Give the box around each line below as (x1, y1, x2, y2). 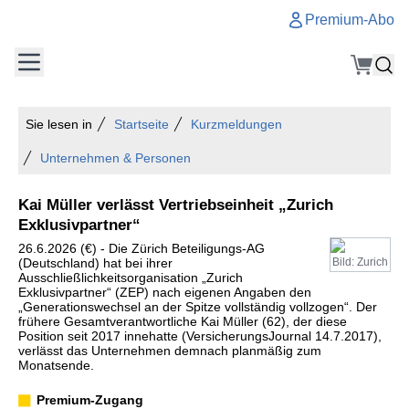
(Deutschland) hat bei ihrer (18, 256, 173, 270)
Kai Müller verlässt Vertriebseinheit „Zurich (18, 195, 333, 214)
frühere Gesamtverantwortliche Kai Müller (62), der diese (18, 314, 347, 329)
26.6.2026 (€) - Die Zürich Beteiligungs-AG (18, 241, 265, 256)
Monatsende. (18, 358, 94, 372)
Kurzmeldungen (191, 117, 282, 131)
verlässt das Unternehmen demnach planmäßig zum (18, 343, 321, 358)
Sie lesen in (26, 117, 92, 131)
